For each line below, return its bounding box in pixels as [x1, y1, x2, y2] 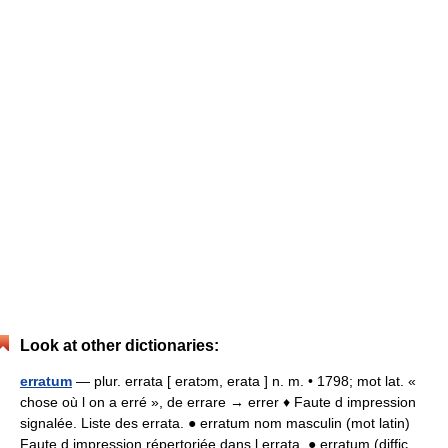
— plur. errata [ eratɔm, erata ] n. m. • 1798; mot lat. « [72, 373, 416, 389]
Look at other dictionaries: [20, 337, 219, 354]
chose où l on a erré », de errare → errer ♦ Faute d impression [20, 394, 416, 410]
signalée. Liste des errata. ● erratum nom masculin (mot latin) [20, 415, 410, 431]
